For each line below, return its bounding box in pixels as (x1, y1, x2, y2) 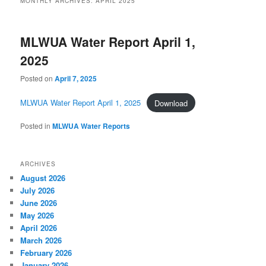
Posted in (20, 120, 51, 131)
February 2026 (20, 247, 72, 259)
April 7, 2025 (55, 73, 97, 84)
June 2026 (20, 197, 58, 209)
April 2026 (20, 222, 58, 234)
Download (154, 97, 188, 109)
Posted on (20, 73, 55, 84)
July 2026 (20, 185, 55, 197)
